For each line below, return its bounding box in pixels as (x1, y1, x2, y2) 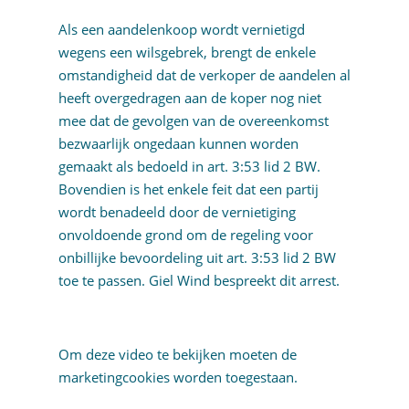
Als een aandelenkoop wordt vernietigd (58, 20, 305, 39)
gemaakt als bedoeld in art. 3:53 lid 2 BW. (58, 157, 320, 176)
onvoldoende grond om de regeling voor (58, 225, 313, 245)
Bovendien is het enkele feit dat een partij (58, 180, 319, 199)
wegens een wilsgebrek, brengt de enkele (58, 43, 316, 62)
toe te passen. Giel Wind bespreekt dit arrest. (58, 271, 340, 290)
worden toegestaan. (169, 368, 298, 387)
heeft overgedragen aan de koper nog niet (58, 89, 321, 108)
